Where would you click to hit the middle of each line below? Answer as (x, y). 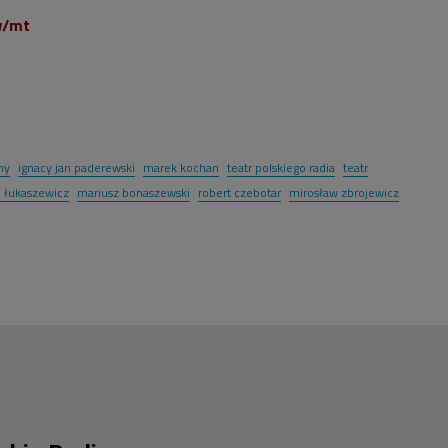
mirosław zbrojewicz (344, 192)
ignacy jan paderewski (76, 167)
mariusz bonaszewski (133, 192)
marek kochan (181, 167)
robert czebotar (239, 192)
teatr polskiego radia (281, 167)
